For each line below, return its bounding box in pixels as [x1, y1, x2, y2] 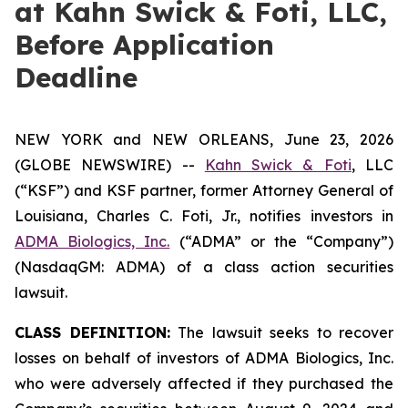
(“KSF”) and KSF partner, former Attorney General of [15, 181, 393, 199]
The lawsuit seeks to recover [169, 323, 393, 342]
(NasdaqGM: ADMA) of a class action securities [15, 258, 393, 276]
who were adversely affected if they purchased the [15, 374, 393, 393]
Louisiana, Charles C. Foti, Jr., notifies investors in [15, 207, 393, 225]
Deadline [15, 60, 138, 95]
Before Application [15, 27, 274, 62]
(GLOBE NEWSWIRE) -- [15, 156, 205, 174]
